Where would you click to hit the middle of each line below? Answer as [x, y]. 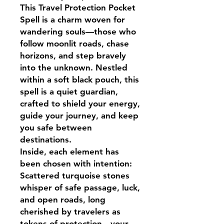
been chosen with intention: [76, 163]
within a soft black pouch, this [79, 79]
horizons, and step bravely [73, 55]
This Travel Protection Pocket [78, 7]
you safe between [56, 127]
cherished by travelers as [70, 211]
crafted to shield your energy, [80, 103]
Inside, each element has [69, 151]
